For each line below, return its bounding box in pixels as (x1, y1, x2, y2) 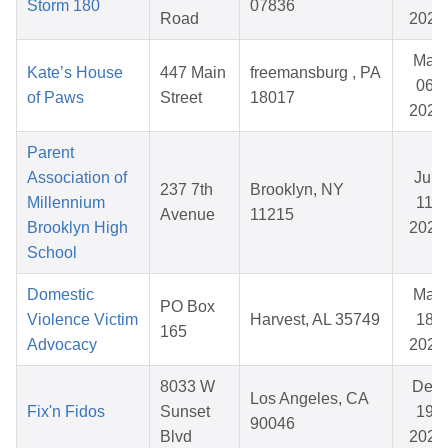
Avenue (160, 206, 215, 224)
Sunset (160, 403, 210, 421)
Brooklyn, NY (250, 181, 344, 199)
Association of (27, 169, 127, 187)
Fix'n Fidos (27, 403, 105, 421)
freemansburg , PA (250, 64, 381, 82)
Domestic (27, 286, 94, 304)
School (27, 244, 77, 262)
